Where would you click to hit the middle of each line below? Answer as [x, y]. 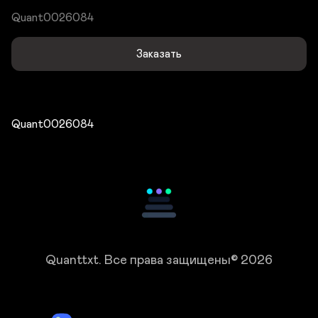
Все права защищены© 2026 [188, 261]
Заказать [159, 54]
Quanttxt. [75, 261]
